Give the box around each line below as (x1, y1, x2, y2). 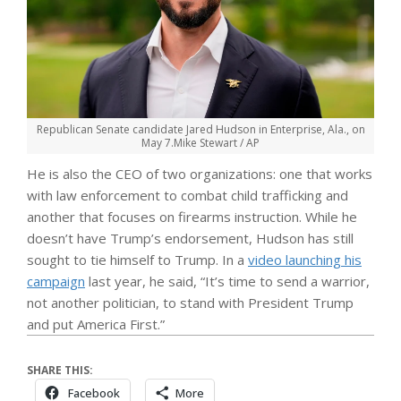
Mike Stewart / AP (174, 135, 260, 151)
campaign (27, 272, 85, 291)
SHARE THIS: (27, 363, 93, 379)
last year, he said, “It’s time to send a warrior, (85, 272, 370, 291)
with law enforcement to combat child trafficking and (27, 186, 348, 205)
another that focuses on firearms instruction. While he (27, 208, 357, 226)
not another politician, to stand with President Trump (27, 294, 354, 312)
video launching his (248, 251, 362, 269)
